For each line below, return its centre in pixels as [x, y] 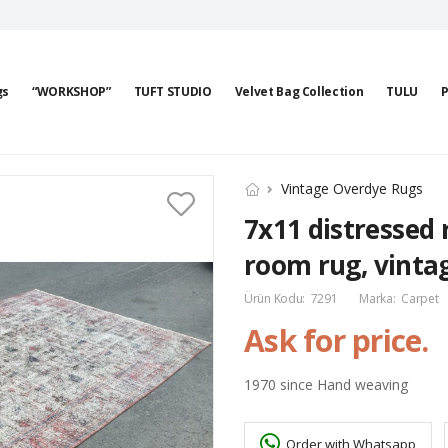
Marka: [377, 298]
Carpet [420, 298]
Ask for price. [336, 340]
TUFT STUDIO [172, 91]
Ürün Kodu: [276, 298]
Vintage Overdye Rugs [352, 188]
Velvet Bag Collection [299, 91]
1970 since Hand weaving [326, 384]
